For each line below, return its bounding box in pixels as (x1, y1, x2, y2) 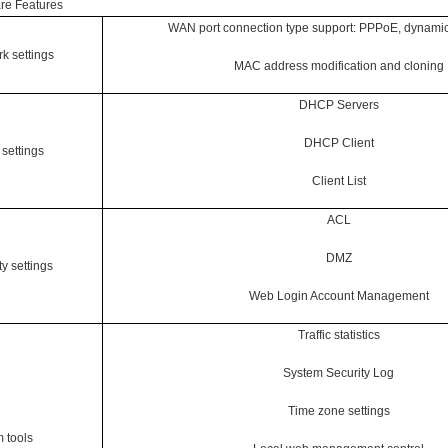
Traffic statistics (297, 327, 380, 342)
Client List (311, 173, 366, 188)
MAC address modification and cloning (233, 58, 444, 73)
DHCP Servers (298, 97, 379, 112)
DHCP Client (303, 135, 374, 150)
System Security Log (283, 365, 394, 380)
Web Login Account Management (248, 288, 429, 303)
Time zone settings (287, 403, 390, 418)
